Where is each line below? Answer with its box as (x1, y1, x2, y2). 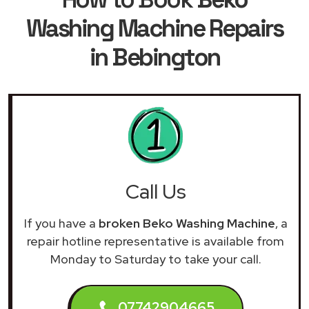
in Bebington (89, 41, 220, 72)
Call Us (125, 178, 186, 205)
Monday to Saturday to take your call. (50, 250, 261, 267)
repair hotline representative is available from (27, 232, 284, 249)
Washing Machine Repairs (26, 12, 283, 43)
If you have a (23, 215, 99, 231)
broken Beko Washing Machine (98, 215, 275, 231)
